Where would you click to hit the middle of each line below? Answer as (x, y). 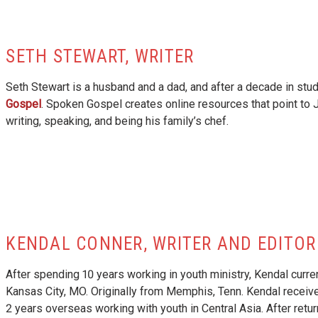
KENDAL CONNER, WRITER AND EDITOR (161, 244)
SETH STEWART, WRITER (100, 56)
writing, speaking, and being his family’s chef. (117, 121)
